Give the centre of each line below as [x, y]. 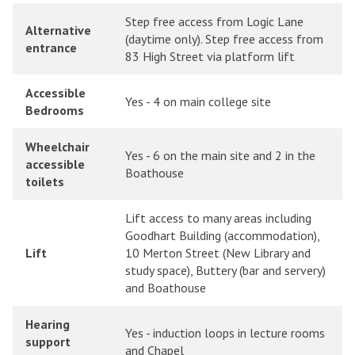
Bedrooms [55, 111]
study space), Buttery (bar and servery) [225, 271]
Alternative [58, 31]
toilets [45, 182]
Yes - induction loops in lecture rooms [225, 333]
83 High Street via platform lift [210, 57]
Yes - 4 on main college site [198, 102]
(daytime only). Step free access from [224, 39]
